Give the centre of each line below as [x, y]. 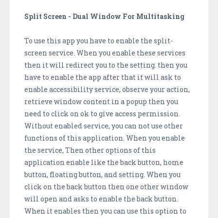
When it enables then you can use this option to [105, 211]
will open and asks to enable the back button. [101, 199]
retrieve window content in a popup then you [101, 101]
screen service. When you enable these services [105, 53]
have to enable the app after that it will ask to [103, 77]
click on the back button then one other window [106, 186]
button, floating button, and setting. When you [102, 174]
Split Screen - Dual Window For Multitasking [104, 16]
